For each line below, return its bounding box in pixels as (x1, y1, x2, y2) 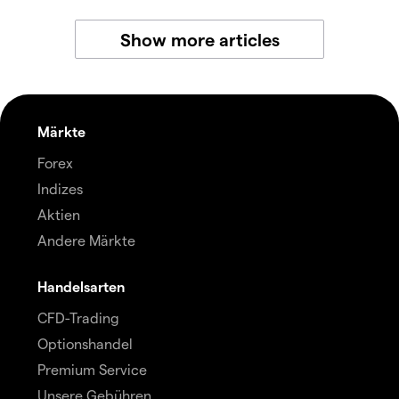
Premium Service (37, 361, 147, 379)
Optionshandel (37, 335, 133, 353)
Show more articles (119, 28, 280, 51)
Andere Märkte (37, 232, 135, 249)
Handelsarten (37, 278, 125, 296)
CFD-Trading (37, 309, 119, 327)
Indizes (37, 180, 83, 198)
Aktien (37, 206, 80, 224)
